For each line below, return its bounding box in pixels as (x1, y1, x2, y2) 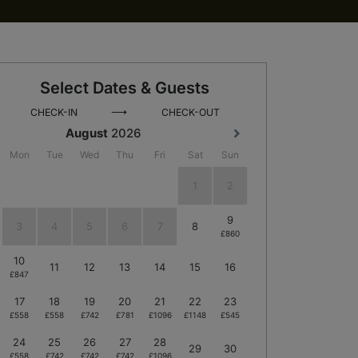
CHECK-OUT (161, 105, 220, 118)
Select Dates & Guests (40, 78, 209, 97)
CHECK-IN (30, 105, 78, 118)
